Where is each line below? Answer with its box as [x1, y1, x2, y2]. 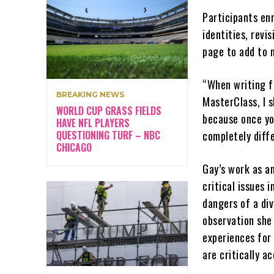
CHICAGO [56, 139, 92, 155]
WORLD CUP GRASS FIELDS [56, 103, 161, 118]
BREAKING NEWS [56, 89, 124, 99]
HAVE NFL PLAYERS [56, 115, 130, 130]
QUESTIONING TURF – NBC [56, 127, 160, 143]
